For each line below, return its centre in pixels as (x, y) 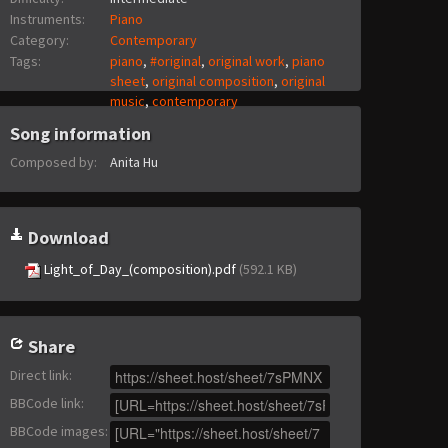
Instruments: (47, 19)
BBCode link (45, 403)
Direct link (39, 375)
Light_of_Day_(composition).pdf (140, 269)
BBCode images (57, 431)
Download (66, 238)
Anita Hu (133, 162)
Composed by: (53, 162)
